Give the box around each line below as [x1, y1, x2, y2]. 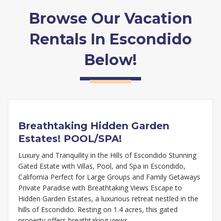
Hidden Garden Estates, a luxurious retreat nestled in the [18, 194, 198, 204]
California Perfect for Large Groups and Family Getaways [18, 172, 200, 182]
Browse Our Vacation [29, 9, 192, 28]
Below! [84, 51, 137, 70]
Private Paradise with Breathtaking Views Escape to [18, 183, 182, 193]
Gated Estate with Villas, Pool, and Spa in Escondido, [18, 161, 185, 171]
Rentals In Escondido [29, 30, 192, 49]
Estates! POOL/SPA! [18, 133, 122, 145]
